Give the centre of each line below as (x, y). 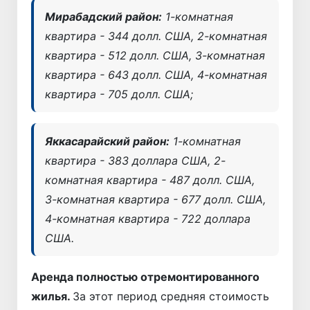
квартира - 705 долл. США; (119, 94)
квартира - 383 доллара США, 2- (135, 160)
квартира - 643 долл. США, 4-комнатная (156, 74)
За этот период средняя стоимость (171, 296)
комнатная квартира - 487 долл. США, (150, 180)
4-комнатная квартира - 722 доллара (148, 218)
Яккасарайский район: (107, 141)
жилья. (52, 296)
